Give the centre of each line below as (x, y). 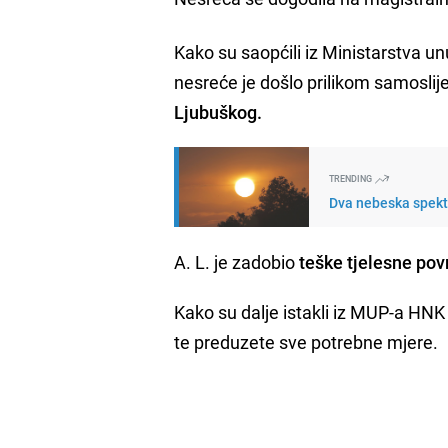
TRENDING (352, 178)
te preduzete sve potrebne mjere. (306, 341)
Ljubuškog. (218, 111)
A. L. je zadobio (237, 261)
